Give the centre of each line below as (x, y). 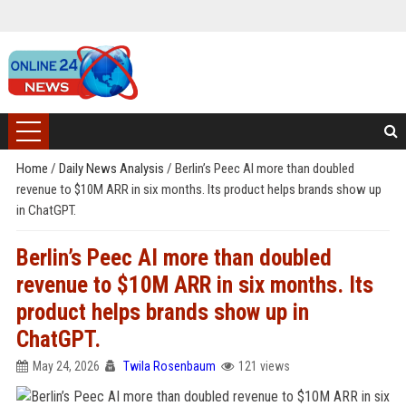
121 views (264, 366)
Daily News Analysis (112, 169)
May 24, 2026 (66, 366)
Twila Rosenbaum (169, 366)
